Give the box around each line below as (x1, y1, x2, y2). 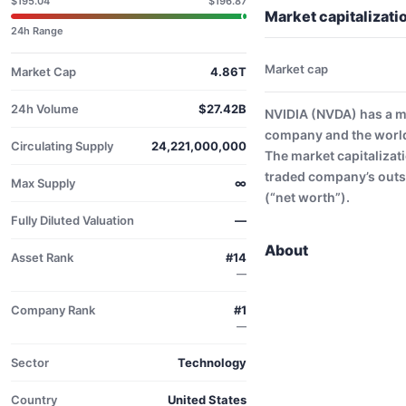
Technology (178, 355, 246, 370)
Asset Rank (11, 250, 73, 265)
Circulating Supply (11, 139, 113, 153)
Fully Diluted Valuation (11, 213, 134, 227)
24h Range (11, 24, 63, 37)
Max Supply (11, 176, 75, 190)
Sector (11, 355, 49, 370)
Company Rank (11, 303, 95, 317)
